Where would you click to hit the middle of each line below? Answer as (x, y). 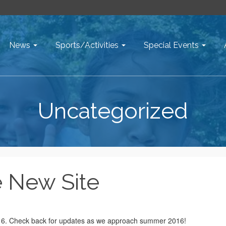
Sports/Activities (87, 45)
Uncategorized (113, 111)
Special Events (171, 45)
